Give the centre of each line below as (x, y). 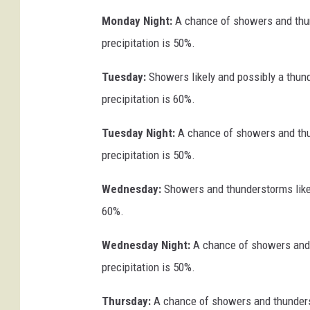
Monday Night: (137, 21)
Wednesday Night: (146, 245)
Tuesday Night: (138, 133)
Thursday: (126, 301)
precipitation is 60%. (148, 99)
